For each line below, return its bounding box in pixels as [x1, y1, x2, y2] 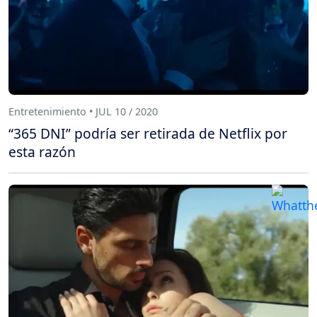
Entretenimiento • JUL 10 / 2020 [8, 104, 158, 118]
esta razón [8, 142, 76, 162]
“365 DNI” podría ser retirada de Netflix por [8, 124, 287, 144]
